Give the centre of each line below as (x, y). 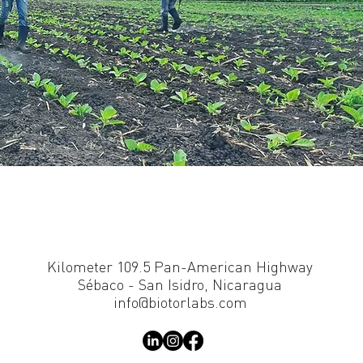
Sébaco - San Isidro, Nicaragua (180, 284)
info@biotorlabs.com (180, 302)
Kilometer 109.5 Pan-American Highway (180, 266)
